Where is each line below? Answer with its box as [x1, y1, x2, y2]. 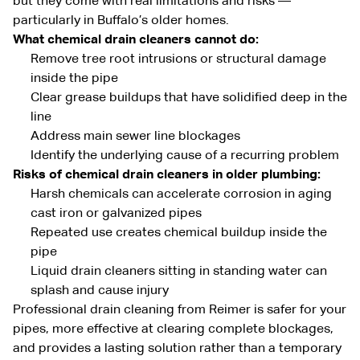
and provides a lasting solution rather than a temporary [13, 342, 342, 355]
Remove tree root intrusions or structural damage [31, 52, 326, 66]
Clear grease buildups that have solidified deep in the [31, 91, 347, 104]
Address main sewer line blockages [31, 129, 240, 143]
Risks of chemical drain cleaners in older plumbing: [13, 168, 321, 182]
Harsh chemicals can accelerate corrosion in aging [31, 187, 332, 201]
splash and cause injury [31, 284, 169, 297]
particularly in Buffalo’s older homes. [13, 14, 229, 27]
